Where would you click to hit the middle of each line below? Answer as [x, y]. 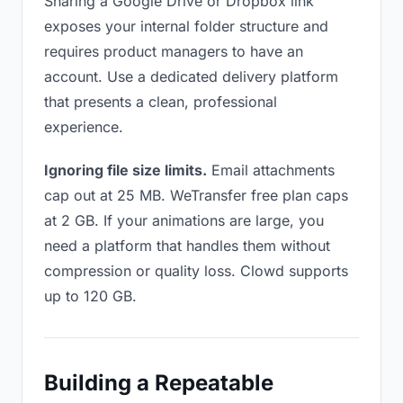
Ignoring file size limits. [125, 170]
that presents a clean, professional [161, 102]
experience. [84, 127]
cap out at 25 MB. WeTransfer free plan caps [196, 195]
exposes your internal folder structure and [186, 26]
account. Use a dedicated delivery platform [191, 76]
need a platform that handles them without [187, 246]
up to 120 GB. [90, 296]
